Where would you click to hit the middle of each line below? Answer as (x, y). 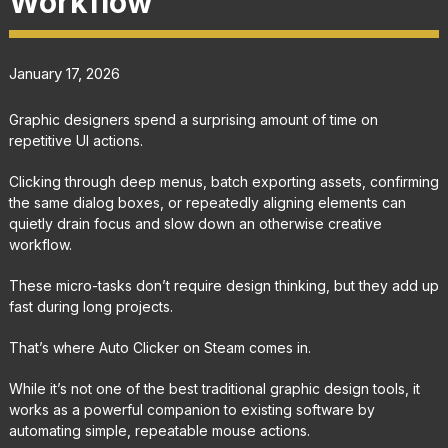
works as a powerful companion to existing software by (191, 410)
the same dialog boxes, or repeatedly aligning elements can (207, 203)
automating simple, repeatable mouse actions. (159, 431)
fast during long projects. (90, 307)
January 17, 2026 (64, 74)
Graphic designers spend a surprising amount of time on (193, 120)
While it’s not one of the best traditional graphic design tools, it (214, 389)
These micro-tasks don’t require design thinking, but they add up (223, 286)
